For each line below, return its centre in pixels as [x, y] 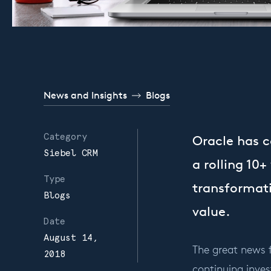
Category [65, 136]
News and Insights [85, 95]
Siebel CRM [71, 153]
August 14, [71, 237]
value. [211, 211]
